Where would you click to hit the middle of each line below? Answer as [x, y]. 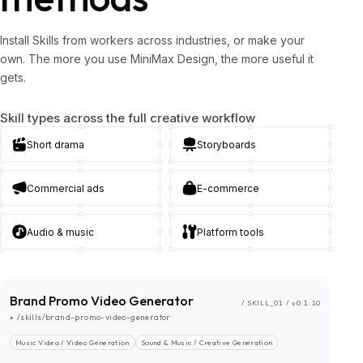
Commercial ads [66, 188]
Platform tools [231, 232]
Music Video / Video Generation [73, 343]
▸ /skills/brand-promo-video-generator [90, 318]
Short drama [56, 144]
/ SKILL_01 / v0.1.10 [281, 303]
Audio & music [60, 232]
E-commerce [228, 188]
